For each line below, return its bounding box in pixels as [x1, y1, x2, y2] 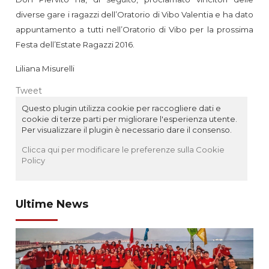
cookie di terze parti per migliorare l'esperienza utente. [22, 113, 238, 124]
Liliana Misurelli [16, 63, 75, 73]
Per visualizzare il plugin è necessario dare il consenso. [22, 124, 232, 134]
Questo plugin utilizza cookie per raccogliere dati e [22, 103, 222, 113]
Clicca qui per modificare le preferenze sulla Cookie [22, 144, 225, 154]
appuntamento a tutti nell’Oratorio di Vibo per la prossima [16, 24, 253, 34]
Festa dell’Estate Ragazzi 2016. [16, 39, 135, 49]
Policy [22, 155, 46, 165]
